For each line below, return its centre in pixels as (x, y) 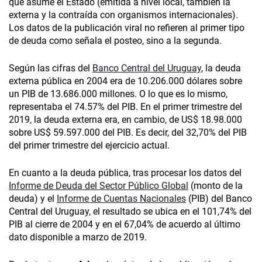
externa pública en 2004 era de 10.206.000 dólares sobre (125, 81)
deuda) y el (33, 199)
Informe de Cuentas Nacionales (121, 199)
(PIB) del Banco (219, 199)
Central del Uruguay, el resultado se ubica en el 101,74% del (130, 212)
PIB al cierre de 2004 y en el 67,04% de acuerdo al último (125, 225)
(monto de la (216, 186)
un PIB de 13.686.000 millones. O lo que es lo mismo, (118, 94)
